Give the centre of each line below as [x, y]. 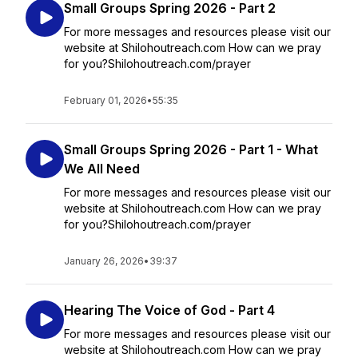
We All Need [102, 169]
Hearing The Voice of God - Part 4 [169, 310]
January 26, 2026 [104, 261]
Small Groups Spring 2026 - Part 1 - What [191, 149]
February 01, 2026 [105, 100]
